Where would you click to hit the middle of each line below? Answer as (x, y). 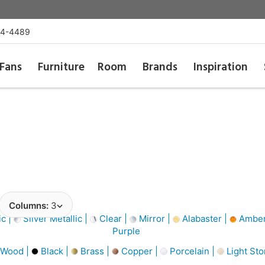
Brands (160, 67)
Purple (125, 231)
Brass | (95, 251)
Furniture (61, 67)
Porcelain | (192, 251)
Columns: (30, 206)
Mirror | (155, 219)
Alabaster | (205, 219)
